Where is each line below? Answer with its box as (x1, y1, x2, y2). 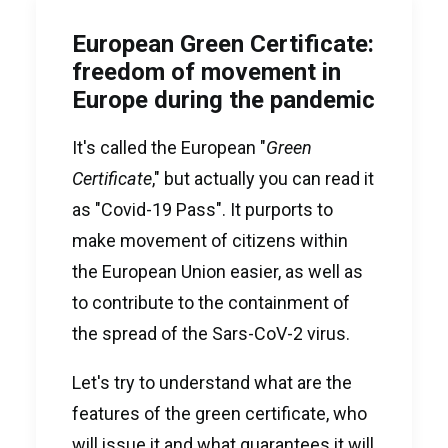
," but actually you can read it (152, 168, 374, 189)
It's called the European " (72, 137, 266, 158)
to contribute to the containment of (72, 292, 350, 313)
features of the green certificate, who (72, 403, 367, 424)
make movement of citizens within (72, 230, 348, 251)
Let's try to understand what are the (72, 372, 352, 393)
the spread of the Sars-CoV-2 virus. (72, 323, 350, 344)
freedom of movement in (72, 58, 341, 86)
